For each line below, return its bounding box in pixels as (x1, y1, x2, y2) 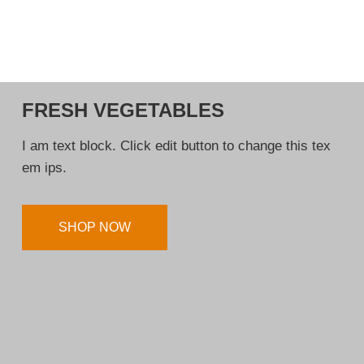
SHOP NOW (58, 219, 131, 234)
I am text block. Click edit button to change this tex (22, 137, 331, 154)
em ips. (22, 159, 67, 175)
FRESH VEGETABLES (22, 98, 224, 121)
